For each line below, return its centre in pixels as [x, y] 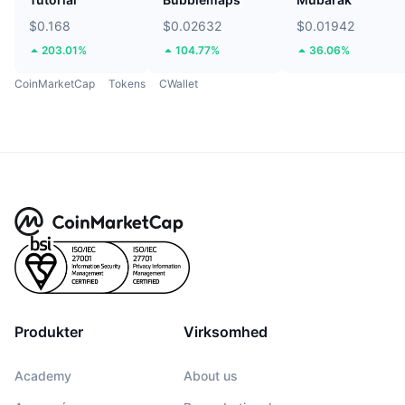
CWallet [179, 83]
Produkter [49, 331]
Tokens [127, 83]
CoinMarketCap [55, 83]
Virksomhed [226, 331]
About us [211, 375]
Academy [43, 375]
